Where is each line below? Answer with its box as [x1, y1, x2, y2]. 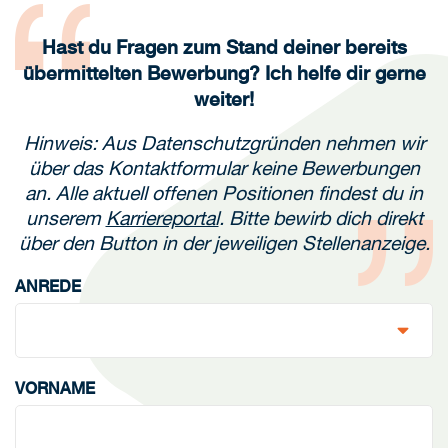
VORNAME [15, 378, 95, 398]
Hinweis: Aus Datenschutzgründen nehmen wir [23, 132, 425, 155]
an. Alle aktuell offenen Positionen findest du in [25, 182, 423, 205]
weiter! [194, 87, 254, 110]
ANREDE [15, 276, 81, 296]
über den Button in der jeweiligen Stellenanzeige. [18, 232, 430, 255]
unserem [25, 207, 106, 230]
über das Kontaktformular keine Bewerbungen [28, 157, 420, 180]
